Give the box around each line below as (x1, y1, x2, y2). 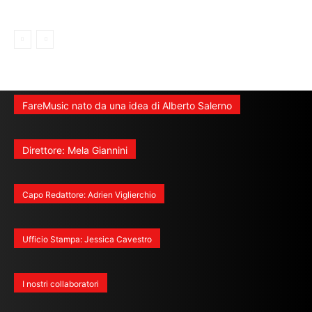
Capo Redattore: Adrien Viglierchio (22, 189, 156, 201)
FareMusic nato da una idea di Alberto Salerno (22, 99, 232, 111)
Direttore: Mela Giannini (22, 143, 127, 156)
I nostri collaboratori (22, 279, 99, 290)
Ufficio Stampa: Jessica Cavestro (22, 234, 152, 245)
